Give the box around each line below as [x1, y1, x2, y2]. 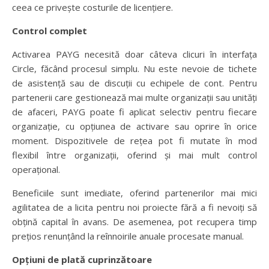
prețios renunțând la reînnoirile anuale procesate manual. [12, 229, 244, 242]
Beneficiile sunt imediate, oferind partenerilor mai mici [12, 186, 257, 199]
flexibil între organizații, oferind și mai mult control [12, 148, 257, 161]
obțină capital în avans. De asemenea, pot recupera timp [12, 215, 257, 228]
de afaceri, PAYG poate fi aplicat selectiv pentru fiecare [12, 105, 257, 118]
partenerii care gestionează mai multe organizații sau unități [12, 91, 257, 103]
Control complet [12, 24, 87, 37]
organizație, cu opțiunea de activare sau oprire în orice [12, 119, 257, 132]
